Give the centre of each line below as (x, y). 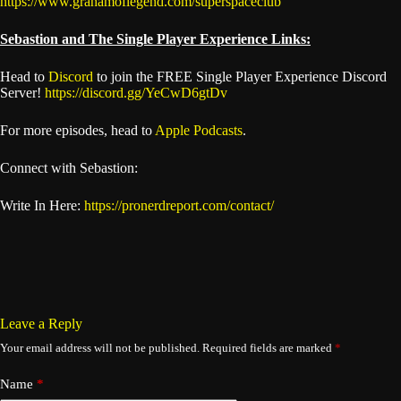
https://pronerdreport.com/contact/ (179, 205)
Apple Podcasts (199, 130)
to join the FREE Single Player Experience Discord (240, 77)
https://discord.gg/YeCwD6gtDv (136, 93)
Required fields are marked (269, 348)
